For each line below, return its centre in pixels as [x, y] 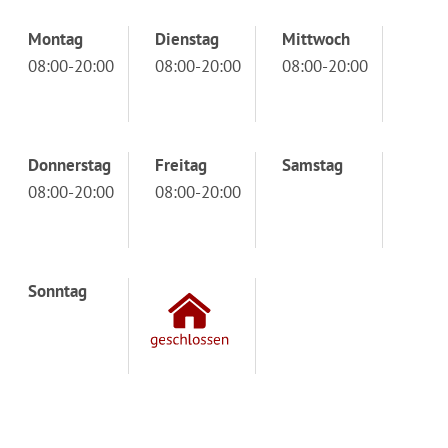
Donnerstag [69, 164]
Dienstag [187, 38]
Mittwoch [316, 38]
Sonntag [57, 290]
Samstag [312, 164]
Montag [55, 38]
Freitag [181, 164]
